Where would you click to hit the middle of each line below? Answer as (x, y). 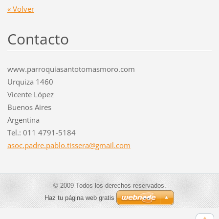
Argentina (23, 120)
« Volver (21, 9)
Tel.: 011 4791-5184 (41, 132)
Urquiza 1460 (30, 81)
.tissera (77, 145)
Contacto (38, 39)
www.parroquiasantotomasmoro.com (71, 69)
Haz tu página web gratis (79, 197)
